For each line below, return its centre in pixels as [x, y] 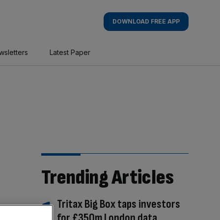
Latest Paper [70, 52]
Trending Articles [107, 178]
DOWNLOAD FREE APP [146, 21]
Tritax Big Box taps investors [118, 204]
